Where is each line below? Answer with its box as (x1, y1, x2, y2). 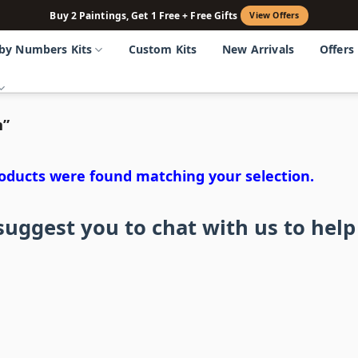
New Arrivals (222, 42, 294, 57)
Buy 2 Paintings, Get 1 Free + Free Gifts (50, 8, 238, 22)
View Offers (249, 10, 300, 21)
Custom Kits (128, 42, 197, 57)
